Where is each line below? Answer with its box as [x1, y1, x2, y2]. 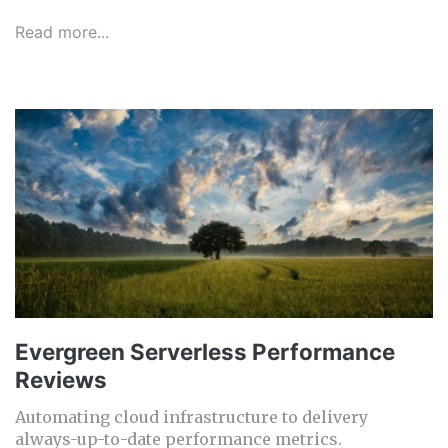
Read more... [15, 22, 109, 43]
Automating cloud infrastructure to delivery [15, 407, 368, 428]
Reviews [15, 366, 107, 394]
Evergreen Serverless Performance [15, 338, 395, 366]
